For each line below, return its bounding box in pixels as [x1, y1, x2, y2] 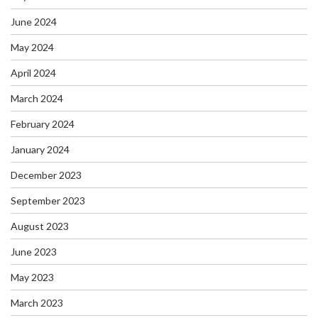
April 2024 [11, 66, 56, 79]
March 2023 [11, 296, 63, 309]
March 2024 [11, 92, 63, 104]
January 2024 [11, 143, 70, 155]
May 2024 [11, 40, 54, 53]
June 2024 [11, 15, 57, 28]
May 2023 [11, 270, 54, 283]
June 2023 [11, 245, 57, 258]
